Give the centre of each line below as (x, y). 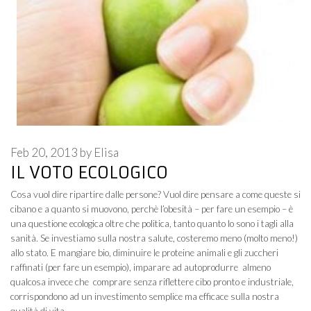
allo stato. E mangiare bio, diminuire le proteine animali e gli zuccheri (144, 253)
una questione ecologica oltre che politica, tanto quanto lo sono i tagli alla (152, 224)
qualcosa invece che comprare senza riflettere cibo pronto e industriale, (152, 282)
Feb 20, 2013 (44, 153)
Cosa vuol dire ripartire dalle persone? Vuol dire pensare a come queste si (155, 195)
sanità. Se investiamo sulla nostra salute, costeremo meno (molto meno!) (154, 238)
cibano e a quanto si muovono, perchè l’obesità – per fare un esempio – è (152, 209)
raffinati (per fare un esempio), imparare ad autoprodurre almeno (141, 268)
